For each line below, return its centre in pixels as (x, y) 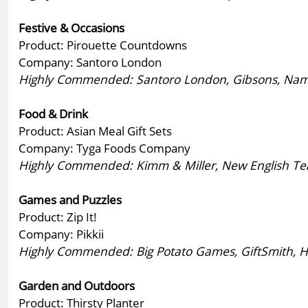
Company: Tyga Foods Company (104, 147)
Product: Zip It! (58, 216)
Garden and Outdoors (77, 285)
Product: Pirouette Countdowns (103, 44)
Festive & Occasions (71, 27)
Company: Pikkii (61, 233)
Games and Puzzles (70, 199)
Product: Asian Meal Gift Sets (95, 130)
